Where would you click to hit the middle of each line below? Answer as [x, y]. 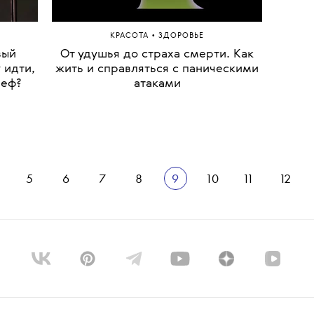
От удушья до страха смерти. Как [157, 202]
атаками [157, 231]
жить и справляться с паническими [157, 217]
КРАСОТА [131, 184]
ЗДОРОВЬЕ [181, 184]
